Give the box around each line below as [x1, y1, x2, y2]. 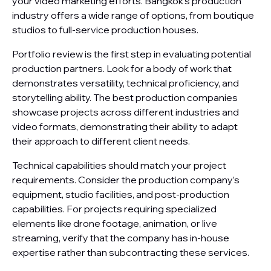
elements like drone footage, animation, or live [12, 217, 217, 229]
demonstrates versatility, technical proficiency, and [12, 77, 239, 89]
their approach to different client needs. [12, 135, 190, 147]
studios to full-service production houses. [12, 24, 198, 36]
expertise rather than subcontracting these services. [12, 246, 249, 258]
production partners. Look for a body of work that [12, 62, 232, 74]
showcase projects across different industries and [12, 106, 239, 118]
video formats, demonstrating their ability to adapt [12, 120, 238, 132]
